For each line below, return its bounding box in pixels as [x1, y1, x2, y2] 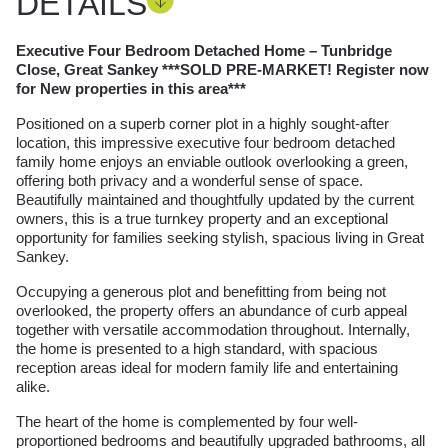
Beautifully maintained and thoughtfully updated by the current [16, 191, 414, 209]
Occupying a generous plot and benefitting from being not [16, 283, 386, 301]
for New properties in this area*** [16, 80, 246, 98]
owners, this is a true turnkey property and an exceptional [16, 210, 388, 228]
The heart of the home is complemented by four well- [16, 413, 358, 431]
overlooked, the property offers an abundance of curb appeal [16, 302, 407, 320]
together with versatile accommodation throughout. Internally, [16, 321, 410, 339]
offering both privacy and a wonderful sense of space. [16, 172, 363, 190]
